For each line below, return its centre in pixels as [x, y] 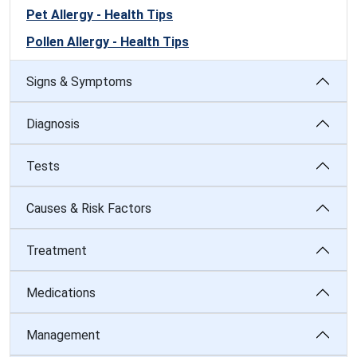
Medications [61, 292]
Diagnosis [53, 124]
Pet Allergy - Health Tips [100, 15]
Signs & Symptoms [79, 81]
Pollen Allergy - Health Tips [108, 42]
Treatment [57, 250]
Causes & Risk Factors [89, 208]
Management [63, 335]
